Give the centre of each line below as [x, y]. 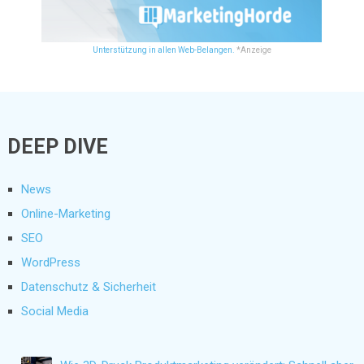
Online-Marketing [65, 213]
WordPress [50, 262]
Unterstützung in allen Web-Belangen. [163, 50]
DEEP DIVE [57, 146]
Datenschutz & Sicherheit [88, 286]
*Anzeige [253, 50]
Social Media [54, 311]
